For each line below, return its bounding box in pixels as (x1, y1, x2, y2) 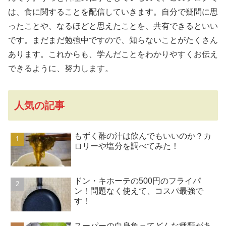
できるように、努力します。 (8, 64, 113, 73)
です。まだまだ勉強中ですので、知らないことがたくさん (8, 36, 218, 45)
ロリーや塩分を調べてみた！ (74, 142, 180, 151)
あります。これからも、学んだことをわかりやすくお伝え (8, 50, 218, 59)
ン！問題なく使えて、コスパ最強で (74, 187, 204, 196)
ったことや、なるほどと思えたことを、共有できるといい (8, 22, 218, 31)
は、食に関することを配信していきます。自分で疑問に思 (8, 8, 218, 17)
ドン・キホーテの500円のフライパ (74, 177, 201, 186)
